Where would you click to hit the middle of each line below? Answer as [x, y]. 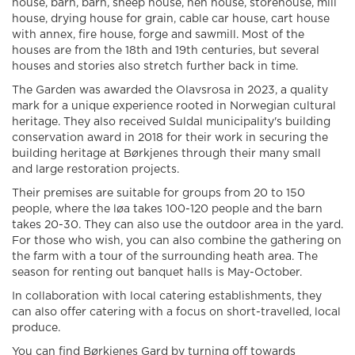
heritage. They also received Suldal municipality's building [171, 122]
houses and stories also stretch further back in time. [155, 67]
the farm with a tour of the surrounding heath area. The [165, 257]
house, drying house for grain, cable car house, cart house [171, 19]
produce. [39, 328]
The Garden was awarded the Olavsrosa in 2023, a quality [170, 91]
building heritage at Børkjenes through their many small [166, 154]
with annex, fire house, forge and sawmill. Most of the [158, 35]
